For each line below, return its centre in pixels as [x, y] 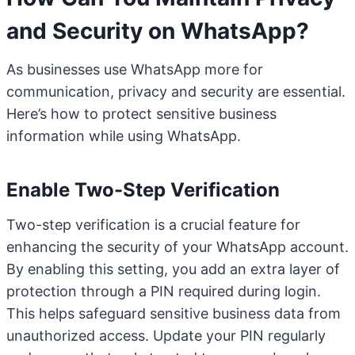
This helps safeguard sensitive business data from [174, 313]
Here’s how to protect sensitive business [141, 114]
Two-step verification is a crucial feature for [153, 225]
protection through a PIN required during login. [164, 291]
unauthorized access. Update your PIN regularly [166, 336]
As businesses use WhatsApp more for [135, 69]
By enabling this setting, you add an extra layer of [173, 269]
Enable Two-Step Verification [143, 190]
